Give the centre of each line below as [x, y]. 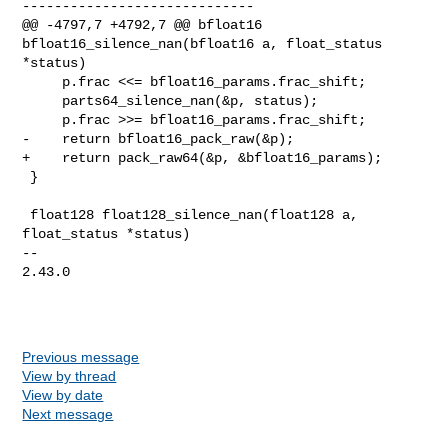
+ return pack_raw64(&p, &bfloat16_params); [202, 157]
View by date [63, 394]
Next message [68, 413]
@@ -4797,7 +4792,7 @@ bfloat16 [142, 24]
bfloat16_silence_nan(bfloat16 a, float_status [206, 43]
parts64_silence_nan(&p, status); [42, 100]
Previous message [81, 356]
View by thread [69, 375]
